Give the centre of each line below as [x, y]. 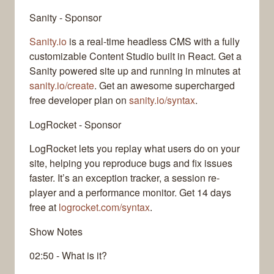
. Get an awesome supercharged [165, 86]
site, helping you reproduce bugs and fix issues [131, 163]
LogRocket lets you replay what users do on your [135, 149]
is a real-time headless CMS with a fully [153, 42]
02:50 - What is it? [68, 256]
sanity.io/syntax [162, 100]
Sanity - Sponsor [65, 18]
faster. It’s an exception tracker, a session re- [124, 178]
